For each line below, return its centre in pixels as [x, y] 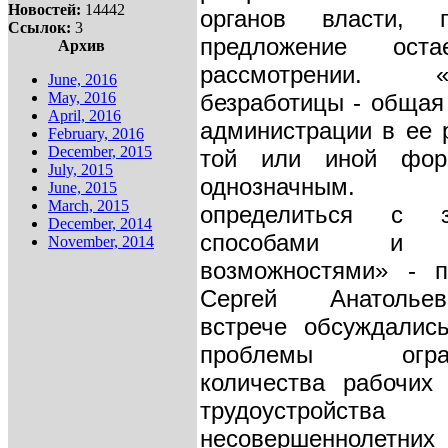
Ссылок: [39, 27]
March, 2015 [88, 205]
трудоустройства [292, 410]
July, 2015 [80, 169]
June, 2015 [82, 187]
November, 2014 [101, 241]
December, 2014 [100, 223]
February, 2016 [96, 133]
